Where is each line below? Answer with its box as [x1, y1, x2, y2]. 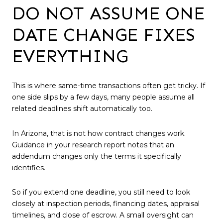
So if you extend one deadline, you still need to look [12, 188, 190, 197]
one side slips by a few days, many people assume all [12, 92, 195, 102]
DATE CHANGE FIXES [12, 24, 195, 46]
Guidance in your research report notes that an [12, 140, 174, 149]
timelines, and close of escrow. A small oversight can [12, 211, 194, 220]
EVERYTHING [12, 45, 128, 67]
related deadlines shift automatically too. [12, 104, 152, 113]
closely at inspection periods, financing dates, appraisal [12, 199, 200, 209]
